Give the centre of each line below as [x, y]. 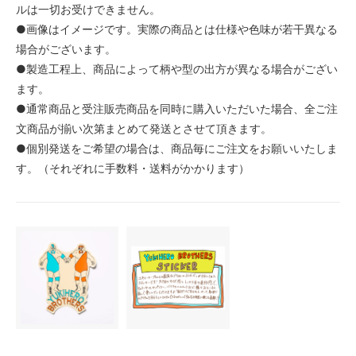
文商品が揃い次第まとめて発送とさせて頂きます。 [144, 128]
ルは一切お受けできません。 [88, 9]
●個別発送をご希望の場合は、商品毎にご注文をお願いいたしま [177, 148]
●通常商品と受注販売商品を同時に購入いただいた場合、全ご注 [177, 108]
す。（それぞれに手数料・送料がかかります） [133, 168]
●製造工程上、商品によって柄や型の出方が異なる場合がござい [177, 68]
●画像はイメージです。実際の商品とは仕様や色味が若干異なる [177, 29]
